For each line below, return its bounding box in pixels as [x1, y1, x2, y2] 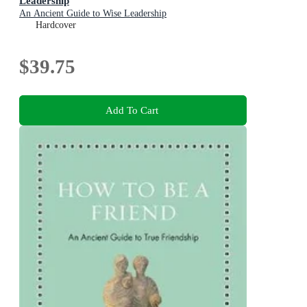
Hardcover [36, 20, 76, 31]
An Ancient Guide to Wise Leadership [19, 8, 167, 19]
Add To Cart [105, 103, 158, 116]
